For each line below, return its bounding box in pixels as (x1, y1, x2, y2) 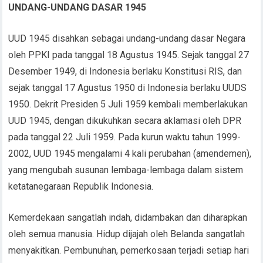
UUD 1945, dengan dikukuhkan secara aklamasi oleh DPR (8, 114, 242, 126)
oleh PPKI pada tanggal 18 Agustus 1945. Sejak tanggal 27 (8, 49, 249, 60)
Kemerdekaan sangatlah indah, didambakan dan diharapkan (8, 211, 248, 223)
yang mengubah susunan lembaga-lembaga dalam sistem (8, 164, 244, 176)
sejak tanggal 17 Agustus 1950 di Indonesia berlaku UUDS (8, 82, 247, 93)
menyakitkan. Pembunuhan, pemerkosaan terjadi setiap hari (8, 244, 249, 256)
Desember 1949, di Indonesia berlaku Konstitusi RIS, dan (8, 65, 242, 77)
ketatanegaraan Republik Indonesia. (8, 180, 154, 192)
